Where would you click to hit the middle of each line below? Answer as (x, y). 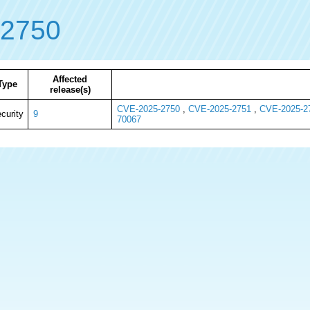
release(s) (70, 90)
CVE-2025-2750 (148, 109)
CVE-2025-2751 (219, 109)
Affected (70, 79)
